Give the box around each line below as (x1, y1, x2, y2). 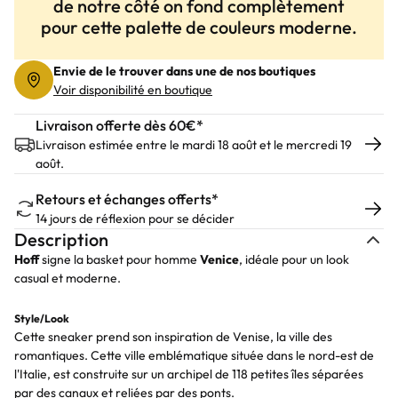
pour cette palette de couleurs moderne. (41, 16, 357, 38)
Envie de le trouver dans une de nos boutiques (53, 63, 315, 79)
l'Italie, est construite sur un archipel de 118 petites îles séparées (14, 366, 363, 382)
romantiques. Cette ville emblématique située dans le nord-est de (14, 347, 374, 363)
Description (14, 228, 108, 251)
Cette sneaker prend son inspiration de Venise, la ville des (14, 329, 332, 345)
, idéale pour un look (239, 251, 349, 267)
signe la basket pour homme (39, 251, 200, 267)
